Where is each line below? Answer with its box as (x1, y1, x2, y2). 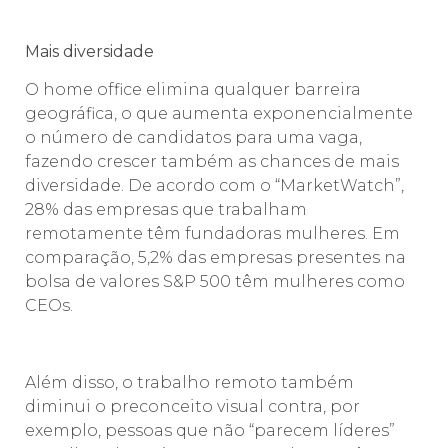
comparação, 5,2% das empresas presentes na (25, 248, 406, 268)
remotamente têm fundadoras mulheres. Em (25, 224, 400, 244)
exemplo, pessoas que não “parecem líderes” (25, 420, 395, 440)
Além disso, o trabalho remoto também (25, 372, 354, 392)
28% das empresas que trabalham (25, 200, 307, 220)
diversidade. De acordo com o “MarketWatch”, (25, 176, 404, 196)
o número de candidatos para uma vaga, (25, 128, 362, 148)
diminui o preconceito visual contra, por (25, 396, 360, 416)
